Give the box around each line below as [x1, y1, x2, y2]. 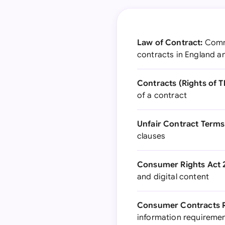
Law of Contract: [137, 38, 203, 48]
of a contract [137, 90, 187, 100]
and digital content [137, 172, 209, 182]
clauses [137, 131, 166, 141]
